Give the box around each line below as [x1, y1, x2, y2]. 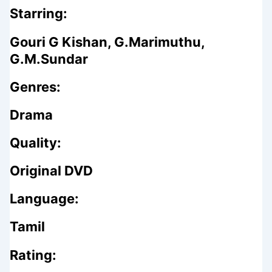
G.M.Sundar [9, 50, 88, 67]
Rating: [9, 246, 56, 263]
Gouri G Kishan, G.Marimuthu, [9, 33, 205, 50]
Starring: [9, 5, 67, 22]
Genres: [9, 78, 61, 95]
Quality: [9, 135, 61, 151]
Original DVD [9, 163, 93, 179]
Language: [9, 191, 79, 207]
